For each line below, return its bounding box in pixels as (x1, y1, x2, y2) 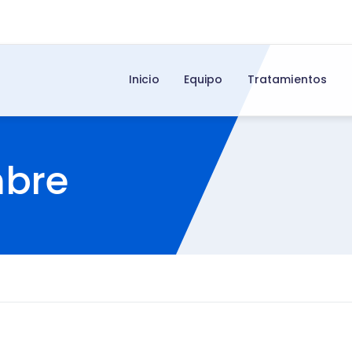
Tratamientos (247, 71, 328, 88)
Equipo (183, 71, 223, 88)
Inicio (128, 71, 159, 88)
